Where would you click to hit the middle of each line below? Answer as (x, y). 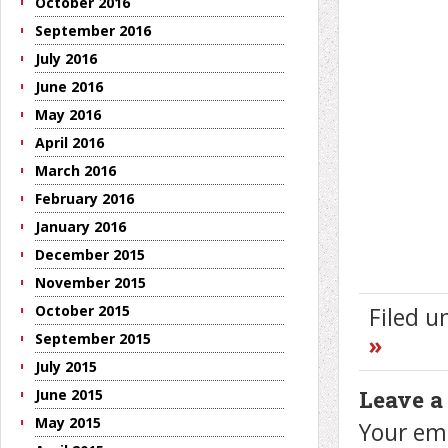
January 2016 (80, 227)
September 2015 (93, 339)
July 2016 (66, 59)
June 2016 (69, 87)
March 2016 (75, 171)
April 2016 (69, 143)
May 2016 (68, 115)
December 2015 (90, 255)
